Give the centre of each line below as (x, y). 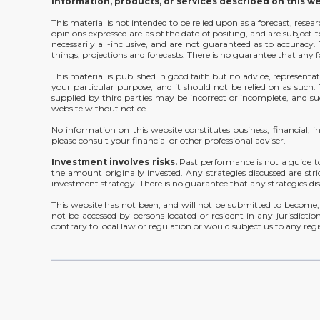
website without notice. (100, 108)
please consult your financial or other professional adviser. (169, 140)
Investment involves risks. (114, 161)
